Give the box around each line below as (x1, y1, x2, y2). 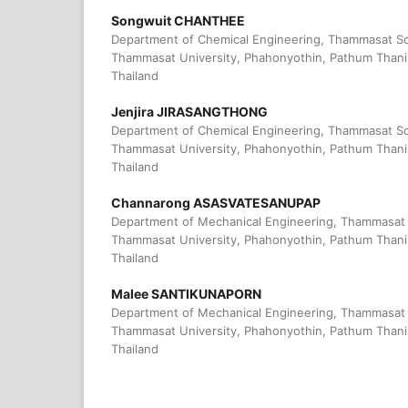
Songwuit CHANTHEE (111, 12, 245, 28)
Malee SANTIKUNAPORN (111, 285, 261, 301)
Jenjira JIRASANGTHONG (111, 103, 268, 119)
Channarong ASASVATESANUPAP (111, 194, 321, 210)
